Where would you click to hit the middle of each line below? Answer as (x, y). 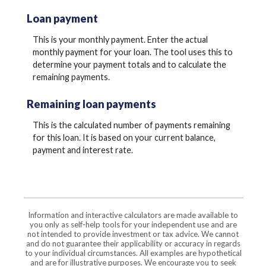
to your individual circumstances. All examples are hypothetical (133, 253)
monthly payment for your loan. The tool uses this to (133, 52)
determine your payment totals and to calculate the (129, 65)
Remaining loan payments (91, 104)
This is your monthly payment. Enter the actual (120, 40)
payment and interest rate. (83, 150)
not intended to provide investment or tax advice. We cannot (133, 234)
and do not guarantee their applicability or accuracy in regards (133, 243)
